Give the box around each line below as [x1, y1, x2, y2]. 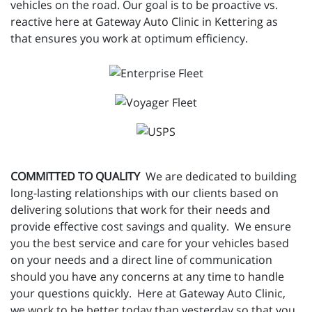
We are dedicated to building [146, 168, 297, 184]
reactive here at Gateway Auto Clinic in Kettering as [10, 14, 278, 30]
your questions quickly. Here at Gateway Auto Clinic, [10, 285, 286, 301]
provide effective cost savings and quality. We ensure [10, 218, 291, 234]
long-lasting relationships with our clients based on [10, 185, 279, 201]
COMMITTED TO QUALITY [10, 168, 146, 184]
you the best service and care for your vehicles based [10, 235, 289, 251]
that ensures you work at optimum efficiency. [10, 31, 248, 47]
